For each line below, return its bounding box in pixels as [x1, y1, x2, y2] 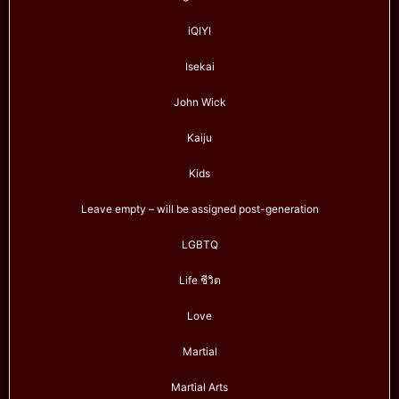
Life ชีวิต [178, 273, 221, 288]
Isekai [184, 60, 215, 74]
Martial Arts [171, 380, 228, 395]
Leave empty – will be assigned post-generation [80, 202, 319, 216]
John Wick [173, 95, 226, 110]
